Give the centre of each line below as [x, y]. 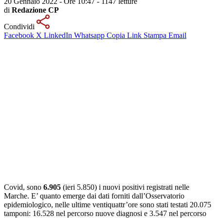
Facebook [19, 35]
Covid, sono [23, 187]
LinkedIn [58, 35]
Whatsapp [89, 35]
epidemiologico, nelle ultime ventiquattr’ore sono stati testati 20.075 [108, 204]
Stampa [155, 35]
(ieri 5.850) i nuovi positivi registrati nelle [125, 187]
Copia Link [124, 35]
